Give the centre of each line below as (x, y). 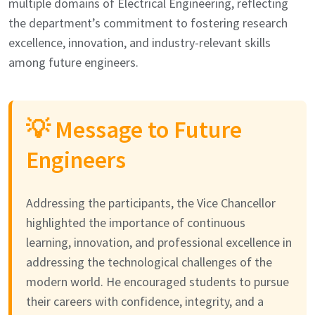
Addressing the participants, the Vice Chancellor (151, 202)
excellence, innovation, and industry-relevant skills (140, 42)
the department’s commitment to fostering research (148, 22)
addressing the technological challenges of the (149, 262)
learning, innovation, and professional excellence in (159, 242)
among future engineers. (73, 62)
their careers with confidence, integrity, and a (145, 301)
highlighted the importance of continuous (136, 222)
